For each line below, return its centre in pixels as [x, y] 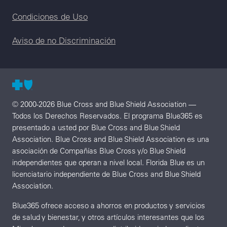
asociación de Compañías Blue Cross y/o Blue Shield [99, 150]
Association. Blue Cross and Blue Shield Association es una [111, 139]
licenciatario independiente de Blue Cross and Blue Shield [106, 174]
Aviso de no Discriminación [64, 40]
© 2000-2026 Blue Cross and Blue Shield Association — [104, 104]
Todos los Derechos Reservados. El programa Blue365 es [107, 116]
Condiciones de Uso [50, 16]
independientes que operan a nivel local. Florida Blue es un [108, 162]
